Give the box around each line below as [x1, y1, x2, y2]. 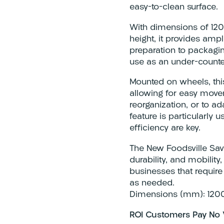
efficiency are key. [129, 124, 201, 133]
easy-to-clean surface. [129, 3, 218, 12]
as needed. [129, 178, 175, 187]
